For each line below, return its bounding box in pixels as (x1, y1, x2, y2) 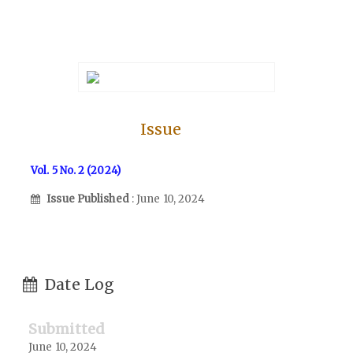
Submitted (28, 319, 105, 338)
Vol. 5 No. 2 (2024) (31, 163, 121, 177)
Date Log (41, 275, 115, 294)
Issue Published (46, 192, 132, 206)
